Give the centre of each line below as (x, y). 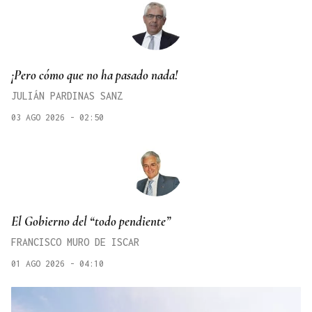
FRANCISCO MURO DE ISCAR (75, 242)
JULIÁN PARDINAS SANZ (67, 96)
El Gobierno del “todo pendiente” (91, 221)
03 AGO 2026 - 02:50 (57, 118)
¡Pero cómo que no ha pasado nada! (94, 75)
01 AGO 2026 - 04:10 (57, 263)
